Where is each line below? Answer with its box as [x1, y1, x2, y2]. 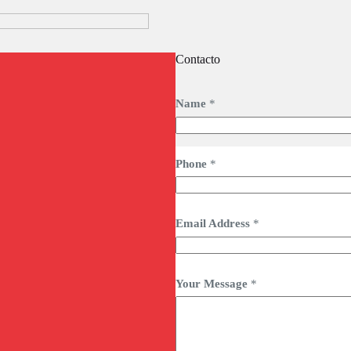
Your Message [175, 277, 251, 290]
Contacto [175, 52, 220, 67]
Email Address [175, 217, 253, 230]
